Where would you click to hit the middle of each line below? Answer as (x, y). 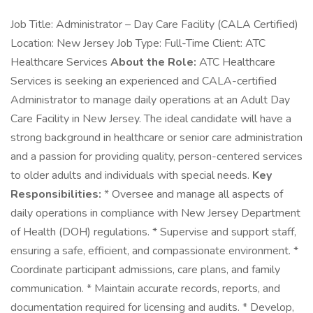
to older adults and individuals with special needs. (131, 175)
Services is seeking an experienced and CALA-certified (144, 81)
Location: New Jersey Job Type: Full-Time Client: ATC (138, 43)
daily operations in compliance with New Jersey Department (155, 213)
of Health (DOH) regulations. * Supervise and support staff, (153, 232)
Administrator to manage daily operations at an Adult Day (150, 100)
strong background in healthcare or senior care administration (156, 138)
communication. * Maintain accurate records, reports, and (145, 289)
